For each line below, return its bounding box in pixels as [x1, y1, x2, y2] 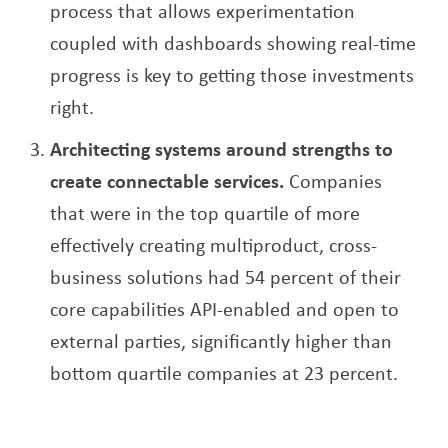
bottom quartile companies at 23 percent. [50, 359, 398, 387]
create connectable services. [50, 167, 289, 195]
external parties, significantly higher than [50, 327, 392, 355]
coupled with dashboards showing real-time [50, 29, 416, 57]
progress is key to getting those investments [50, 61, 414, 89]
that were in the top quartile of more [50, 199, 360, 227]
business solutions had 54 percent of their [50, 263, 401, 291]
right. [50, 93, 94, 121]
